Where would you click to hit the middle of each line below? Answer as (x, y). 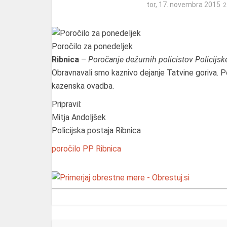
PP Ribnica (102, 148)
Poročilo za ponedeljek (92, 46)
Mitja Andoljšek (79, 117)
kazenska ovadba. (83, 86)
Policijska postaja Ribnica (96, 130)
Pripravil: (67, 104)
